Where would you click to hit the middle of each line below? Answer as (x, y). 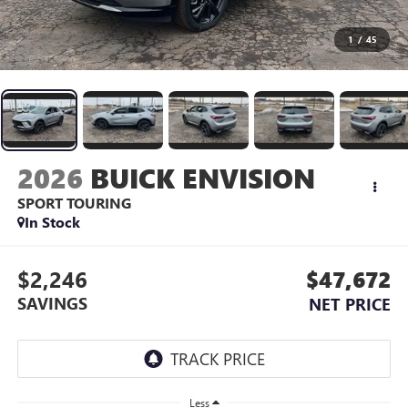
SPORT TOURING (74, 202)
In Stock (52, 221)
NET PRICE (350, 305)
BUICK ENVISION (202, 177)
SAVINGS (52, 304)
